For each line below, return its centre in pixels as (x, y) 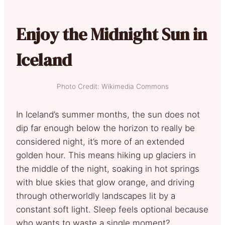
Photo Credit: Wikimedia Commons (113, 86)
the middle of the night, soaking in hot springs (108, 168)
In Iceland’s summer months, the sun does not (108, 114)
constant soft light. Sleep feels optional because (112, 209)
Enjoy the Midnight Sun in (111, 34)
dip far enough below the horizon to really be (105, 128)
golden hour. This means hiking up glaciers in (106, 155)
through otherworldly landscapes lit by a (96, 196)
